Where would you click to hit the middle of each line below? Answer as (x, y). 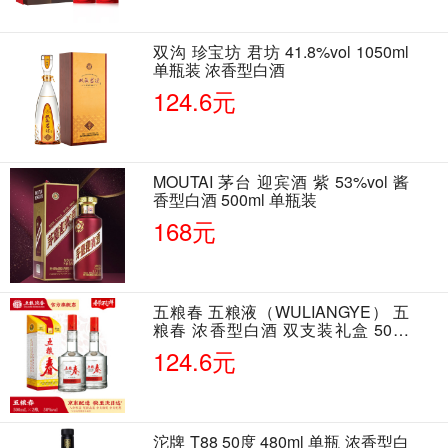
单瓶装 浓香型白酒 (219, 69)
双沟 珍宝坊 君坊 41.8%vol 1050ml (281, 51)
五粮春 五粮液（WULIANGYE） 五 (281, 311)
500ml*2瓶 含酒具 (217, 347)
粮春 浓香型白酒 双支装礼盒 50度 (281, 329)
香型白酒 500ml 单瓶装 (235, 199)
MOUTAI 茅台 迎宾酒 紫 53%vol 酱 (281, 181)
